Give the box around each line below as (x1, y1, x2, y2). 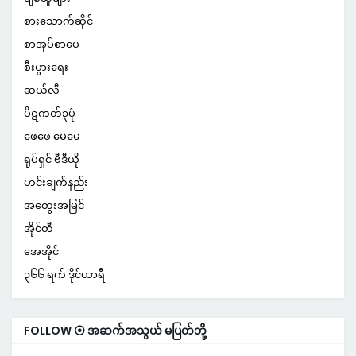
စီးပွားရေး (24, 60, 68, 75)
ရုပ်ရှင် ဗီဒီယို (24, 152, 79, 167)
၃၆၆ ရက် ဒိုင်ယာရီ (24, 267, 105, 282)
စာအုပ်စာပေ (24, 37, 79, 52)
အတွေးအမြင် (24, 198, 84, 213)
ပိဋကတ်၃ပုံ (24, 106, 75, 121)
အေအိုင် (24, 244, 59, 259)
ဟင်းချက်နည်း (24, 175, 88, 190)
